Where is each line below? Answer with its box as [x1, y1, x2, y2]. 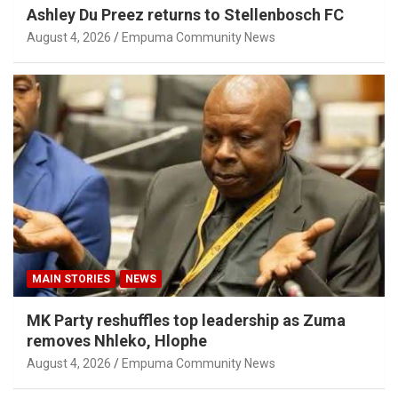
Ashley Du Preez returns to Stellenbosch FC [27, 4, 344, 24]
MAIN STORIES [32, 273, 110, 286]
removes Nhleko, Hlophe [27, 331, 207, 351]
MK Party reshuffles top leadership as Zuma [27, 311, 346, 330]
